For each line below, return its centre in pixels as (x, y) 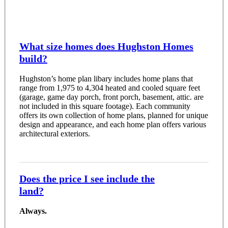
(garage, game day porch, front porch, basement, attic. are (111, 97)
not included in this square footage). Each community (105, 106)
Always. (33, 211)
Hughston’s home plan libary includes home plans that (106, 79)
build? (33, 59)
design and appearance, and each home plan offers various (112, 125)
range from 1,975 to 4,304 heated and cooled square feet (109, 88)
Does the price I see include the (87, 178)
